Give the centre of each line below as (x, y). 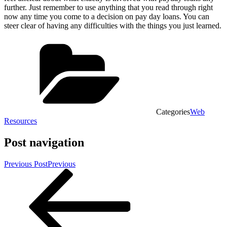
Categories (173, 111)
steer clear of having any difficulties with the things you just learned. (113, 25)
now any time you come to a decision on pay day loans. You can (107, 16)
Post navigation (44, 142)
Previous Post (26, 164)
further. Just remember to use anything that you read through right (108, 7)
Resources (21, 121)
